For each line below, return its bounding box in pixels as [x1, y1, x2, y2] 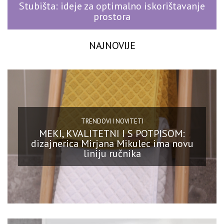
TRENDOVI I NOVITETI [80, 117, 143, 126]
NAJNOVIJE [88, 38, 135, 52]
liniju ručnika [83, 147, 141, 160]
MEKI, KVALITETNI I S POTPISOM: [39, 127, 185, 140]
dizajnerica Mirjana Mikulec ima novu [30, 137, 193, 150]
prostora [93, 9, 130, 23]
